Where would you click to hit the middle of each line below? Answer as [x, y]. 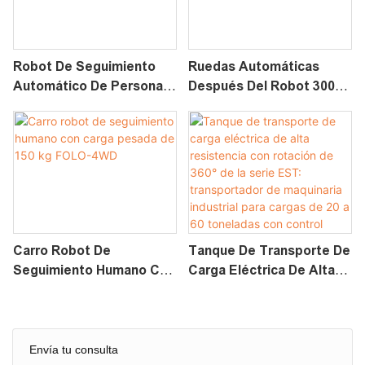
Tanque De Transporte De [269, 251]
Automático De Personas [92, 86]
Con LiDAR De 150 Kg [80, 106]
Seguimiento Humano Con [94, 270]
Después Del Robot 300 [261, 86]
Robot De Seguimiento [84, 67]
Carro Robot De [62, 251]
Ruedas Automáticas [253, 67]
